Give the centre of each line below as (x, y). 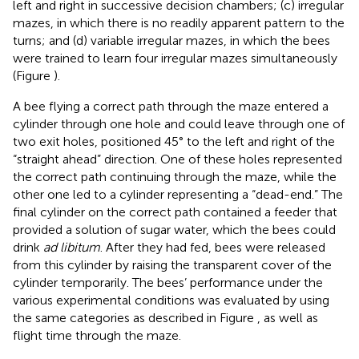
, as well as (288, 317)
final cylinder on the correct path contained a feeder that (175, 212)
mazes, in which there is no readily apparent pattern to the (179, 22)
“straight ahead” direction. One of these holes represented (177, 159)
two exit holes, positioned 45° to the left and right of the (174, 141)
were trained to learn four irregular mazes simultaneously (175, 58)
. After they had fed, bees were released (213, 247)
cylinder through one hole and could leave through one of (179, 123)
